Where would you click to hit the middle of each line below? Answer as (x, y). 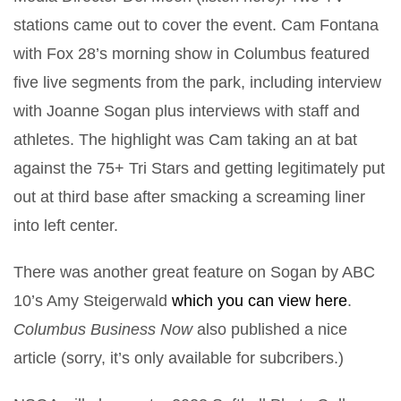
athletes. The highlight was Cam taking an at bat (185, 139)
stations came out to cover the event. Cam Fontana (196, 25)
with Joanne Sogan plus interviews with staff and (187, 111)
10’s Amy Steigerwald (93, 300)
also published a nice (270, 329)
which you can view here (260, 300)
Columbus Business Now (103, 329)
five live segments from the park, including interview (197, 82)
